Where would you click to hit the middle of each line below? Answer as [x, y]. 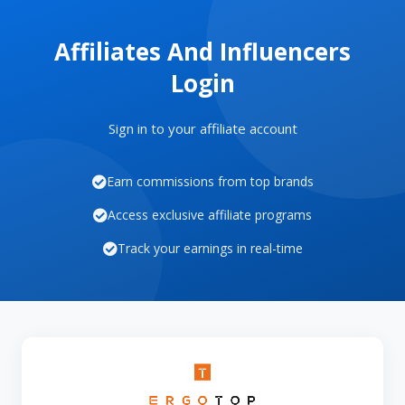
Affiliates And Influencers [202, 52]
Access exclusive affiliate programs [210, 215]
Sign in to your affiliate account [202, 128]
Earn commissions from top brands [210, 181]
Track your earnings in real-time [210, 248]
